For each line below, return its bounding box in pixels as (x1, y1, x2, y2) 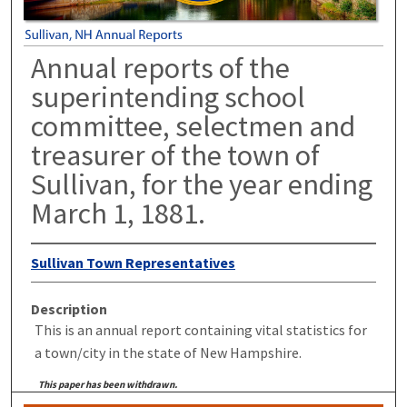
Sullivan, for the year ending (30, 165, 372, 203)
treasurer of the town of (30, 136, 320, 174)
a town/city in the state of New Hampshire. (34, 342, 302, 362)
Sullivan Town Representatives (30, 253, 235, 272)
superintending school (30, 78, 305, 115)
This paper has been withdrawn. (38, 377, 178, 391)
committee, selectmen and (30, 107, 355, 144)
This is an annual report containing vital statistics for (34, 320, 367, 339)
